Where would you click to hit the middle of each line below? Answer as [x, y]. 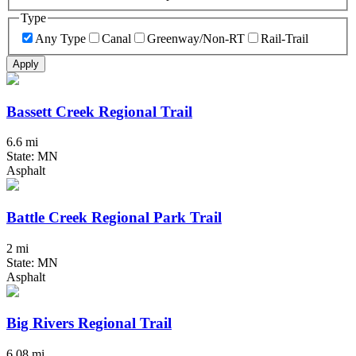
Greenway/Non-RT [196, 38]
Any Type [60, 38]
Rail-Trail [284, 38]
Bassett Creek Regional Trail [99, 111]
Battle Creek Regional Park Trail [114, 217]
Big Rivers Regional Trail [89, 323]
